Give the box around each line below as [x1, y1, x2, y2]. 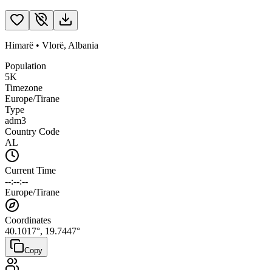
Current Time [5, 165, 56, 175]
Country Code [5, 126, 59, 137]
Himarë [5, 39, 33, 50]
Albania [68, 39, 98, 50]
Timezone [5, 82, 42, 93]
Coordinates [5, 214, 51, 225]
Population [5, 60, 46, 71]
